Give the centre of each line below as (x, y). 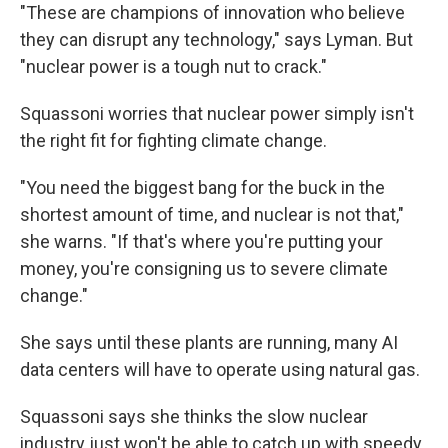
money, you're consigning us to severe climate (204, 268)
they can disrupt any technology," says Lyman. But (216, 39)
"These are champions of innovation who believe (212, 12)
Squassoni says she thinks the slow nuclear (194, 416)
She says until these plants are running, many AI (209, 342)
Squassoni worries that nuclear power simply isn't (217, 113)
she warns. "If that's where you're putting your (201, 241)
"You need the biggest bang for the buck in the (202, 187)
